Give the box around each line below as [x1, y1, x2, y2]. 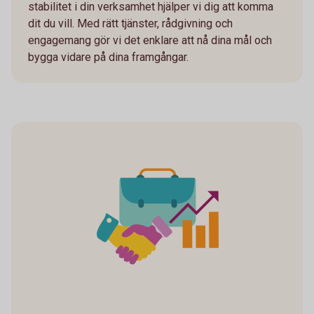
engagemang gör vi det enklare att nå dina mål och [28, 33, 272, 47]
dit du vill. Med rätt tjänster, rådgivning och [28, 16, 233, 30]
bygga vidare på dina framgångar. [28, 50, 189, 64]
